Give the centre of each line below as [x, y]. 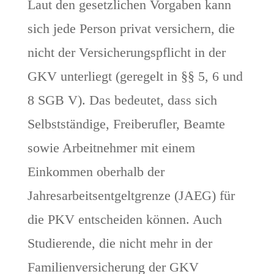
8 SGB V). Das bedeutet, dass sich [122, 100]
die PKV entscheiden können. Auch [124, 220]
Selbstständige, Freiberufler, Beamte [126, 124]
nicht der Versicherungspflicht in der [126, 53]
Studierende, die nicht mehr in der [120, 243]
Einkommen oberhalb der [96, 172]
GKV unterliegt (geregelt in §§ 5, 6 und [135, 76]
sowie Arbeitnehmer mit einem [111, 148]
